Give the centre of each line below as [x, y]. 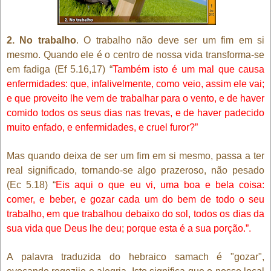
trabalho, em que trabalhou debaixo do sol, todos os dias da [135, 214]
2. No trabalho [41, 40]
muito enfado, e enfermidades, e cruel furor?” [102, 127]
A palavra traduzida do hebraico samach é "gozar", [135, 256]
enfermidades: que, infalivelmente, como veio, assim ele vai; [135, 83]
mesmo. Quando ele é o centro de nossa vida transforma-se [135, 54]
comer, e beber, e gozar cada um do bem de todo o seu [135, 199]
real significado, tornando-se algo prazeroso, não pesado [135, 170]
